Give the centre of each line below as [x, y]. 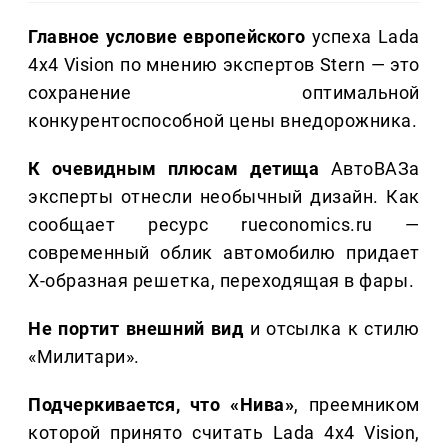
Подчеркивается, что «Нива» [161, 405]
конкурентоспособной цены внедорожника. [223, 121]
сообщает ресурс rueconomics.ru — [224, 225]
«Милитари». [84, 357]
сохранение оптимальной [224, 93]
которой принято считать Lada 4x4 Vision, [224, 433]
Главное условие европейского [170, 37]
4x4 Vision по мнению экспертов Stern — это [224, 65]
